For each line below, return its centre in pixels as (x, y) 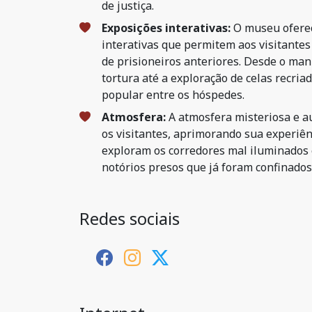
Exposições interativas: (166, 28)
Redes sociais (130, 218)
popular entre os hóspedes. (173, 95)
